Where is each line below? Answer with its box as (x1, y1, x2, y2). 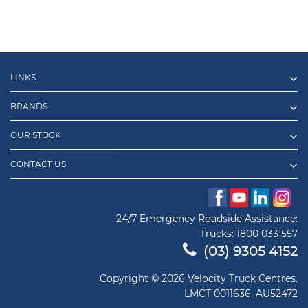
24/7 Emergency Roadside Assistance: (116, 212, 298, 225)
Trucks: (200, 228, 236, 240)
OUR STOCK (10, 130, 61, 140)
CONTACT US (10, 159, 66, 169)
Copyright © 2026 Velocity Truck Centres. (100, 272, 298, 285)
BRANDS (10, 101, 47, 111)
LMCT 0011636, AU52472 (184, 287, 298, 300)
